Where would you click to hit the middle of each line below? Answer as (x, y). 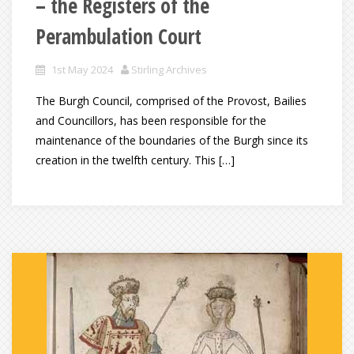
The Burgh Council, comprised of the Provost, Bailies (171, 101)
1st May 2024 (82, 70)
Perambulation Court (119, 37)
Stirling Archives (169, 70)
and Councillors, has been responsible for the (151, 121)
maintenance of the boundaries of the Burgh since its (172, 141)
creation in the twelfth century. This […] (135, 160)
